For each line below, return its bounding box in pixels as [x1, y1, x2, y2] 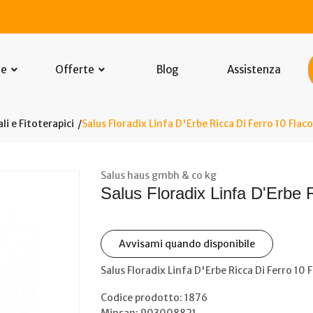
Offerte [54, 63, 96, 76]
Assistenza [227, 63, 282, 76]
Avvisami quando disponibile [119, 238, 255, 250]
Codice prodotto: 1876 [101, 291, 208, 304]
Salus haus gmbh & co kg [101, 169, 217, 182]
